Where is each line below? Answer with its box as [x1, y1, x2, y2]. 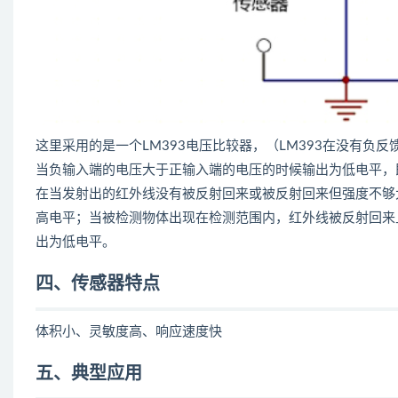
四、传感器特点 [36, 275, 160, 293]
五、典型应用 [36, 365, 142, 383]
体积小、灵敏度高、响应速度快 [36, 325, 222, 338]
